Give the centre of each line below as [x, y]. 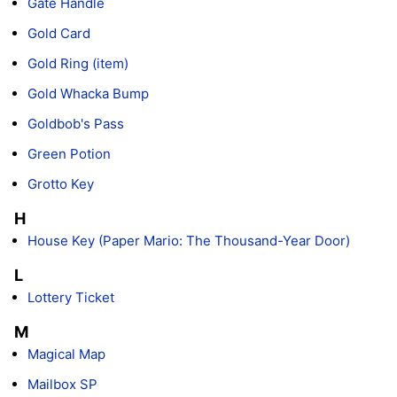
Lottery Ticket [71, 298]
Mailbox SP [62, 385]
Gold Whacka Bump [88, 94]
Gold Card [59, 34]
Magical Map [66, 354]
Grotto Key [61, 184]
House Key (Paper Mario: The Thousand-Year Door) [189, 241]
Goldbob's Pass [76, 124]
